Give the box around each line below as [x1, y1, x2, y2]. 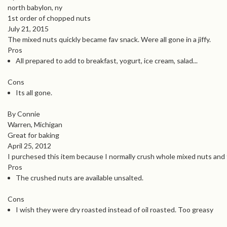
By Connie [8, 109, 40, 119]
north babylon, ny [8, 3, 62, 12]
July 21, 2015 [8, 24, 49, 33]
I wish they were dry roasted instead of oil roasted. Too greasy [16, 205, 214, 214]
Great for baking [8, 131, 59, 140]
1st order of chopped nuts [8, 14, 91, 23]
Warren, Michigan [8, 120, 62, 129]
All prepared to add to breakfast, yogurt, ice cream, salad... [16, 56, 198, 65]
